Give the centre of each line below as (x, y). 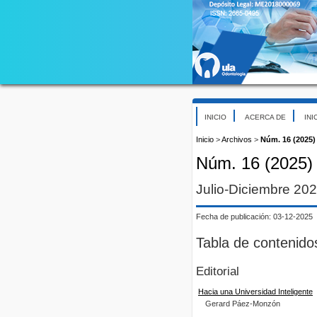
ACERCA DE (265, 117)
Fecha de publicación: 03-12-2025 (254, 217)
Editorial (218, 271)
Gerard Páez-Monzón (243, 304)
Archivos (237, 140)
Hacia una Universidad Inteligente (255, 292)
